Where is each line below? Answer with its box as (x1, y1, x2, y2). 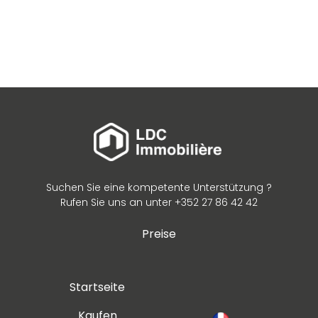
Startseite (70, 279, 125, 296)
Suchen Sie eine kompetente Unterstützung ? (46, 180, 272, 195)
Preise (142, 226, 176, 243)
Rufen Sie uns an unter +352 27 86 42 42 (60, 195, 258, 210)
